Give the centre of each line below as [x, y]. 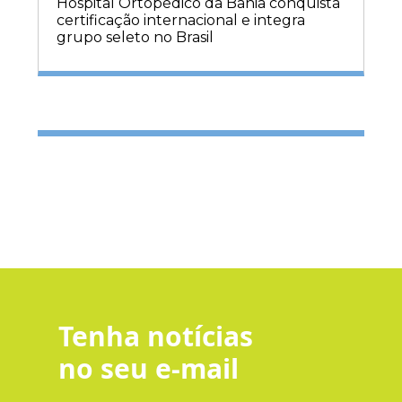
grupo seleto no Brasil [135, 37]
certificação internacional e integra [181, 20]
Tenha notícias [155, 336]
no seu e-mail [148, 368]
